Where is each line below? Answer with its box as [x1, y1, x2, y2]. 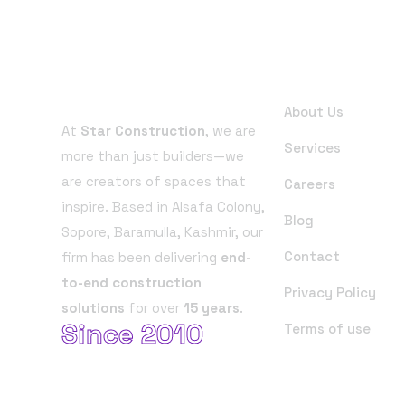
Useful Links [283, 66, 389, 90]
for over [125, 298, 184, 316]
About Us [283, 102, 344, 120]
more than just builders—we [61, 146, 244, 165]
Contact [283, 247, 340, 265]
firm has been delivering [61, 248, 221, 266]
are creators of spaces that [61, 172, 246, 190]
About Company [61, 66, 201, 90]
